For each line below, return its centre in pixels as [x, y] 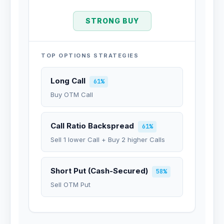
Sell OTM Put [70, 184]
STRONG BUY [112, 21]
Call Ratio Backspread [92, 126]
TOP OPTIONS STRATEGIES [90, 55]
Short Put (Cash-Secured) [99, 171]
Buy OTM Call [72, 94]
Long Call [68, 81]
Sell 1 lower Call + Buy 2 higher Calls [108, 139]
